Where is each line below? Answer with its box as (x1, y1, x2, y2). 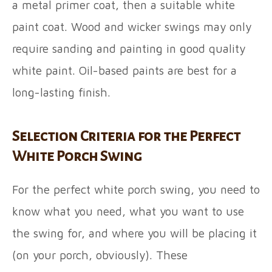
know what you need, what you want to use (12, 205, 244, 219)
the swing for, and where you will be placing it (12, 226, 257, 240)
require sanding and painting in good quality (12, 42, 245, 56)
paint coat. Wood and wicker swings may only (12, 20, 251, 34)
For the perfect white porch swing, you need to (12, 183, 260, 197)
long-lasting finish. (12, 86, 114, 100)
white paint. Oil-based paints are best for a (12, 64, 237, 78)
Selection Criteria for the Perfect (12, 128, 240, 144)
